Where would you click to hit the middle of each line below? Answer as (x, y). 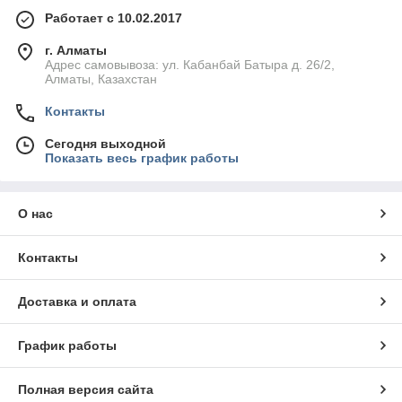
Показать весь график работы (142, 158)
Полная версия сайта (86, 390)
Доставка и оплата (77, 302)
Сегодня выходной (105, 144)
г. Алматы (76, 51)
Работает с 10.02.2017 (114, 18)
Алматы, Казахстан (101, 79)
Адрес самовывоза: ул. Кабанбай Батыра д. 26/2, (190, 65)
